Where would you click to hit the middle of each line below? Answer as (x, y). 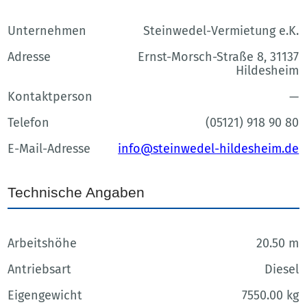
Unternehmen (47, 31)
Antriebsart (40, 269)
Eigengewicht (45, 295)
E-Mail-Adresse (49, 149)
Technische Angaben (76, 192)
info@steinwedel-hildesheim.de (209, 149)
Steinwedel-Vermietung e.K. (221, 31)
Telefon (29, 123)
